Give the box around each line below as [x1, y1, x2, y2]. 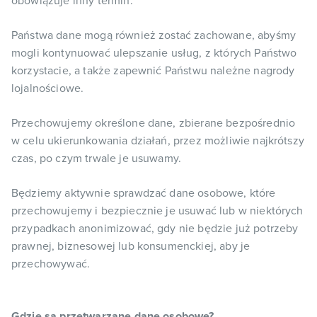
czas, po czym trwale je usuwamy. [11, 153, 182, 164]
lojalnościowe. [11, 83, 84, 94]
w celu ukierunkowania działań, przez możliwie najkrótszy [11, 135, 304, 146]
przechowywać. [11, 258, 91, 270]
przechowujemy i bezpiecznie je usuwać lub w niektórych [11, 205, 304, 217]
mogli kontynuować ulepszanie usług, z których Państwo [11, 47, 297, 59]
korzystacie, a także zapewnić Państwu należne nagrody [11, 65, 295, 76]
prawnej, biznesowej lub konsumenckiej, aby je [11, 241, 250, 252]
